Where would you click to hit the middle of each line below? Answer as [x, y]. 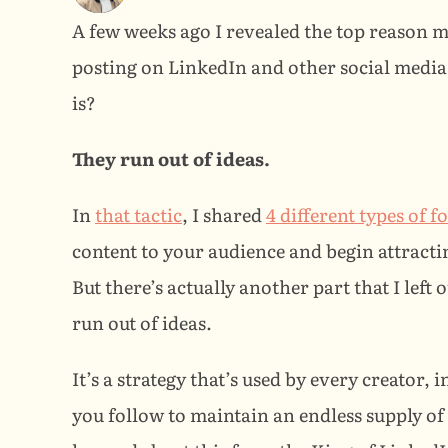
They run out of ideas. [171, 158]
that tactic [138, 214]
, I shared [224, 214]
